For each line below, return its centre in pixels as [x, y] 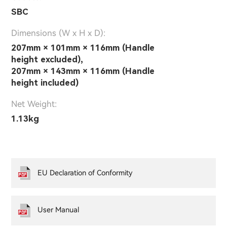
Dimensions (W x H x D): [58, 33]
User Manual [59, 210]
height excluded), [47, 60]
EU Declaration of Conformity [85, 173]
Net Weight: [34, 104]
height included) [45, 83]
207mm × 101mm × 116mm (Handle [83, 48]
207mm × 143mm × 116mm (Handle [83, 71]
